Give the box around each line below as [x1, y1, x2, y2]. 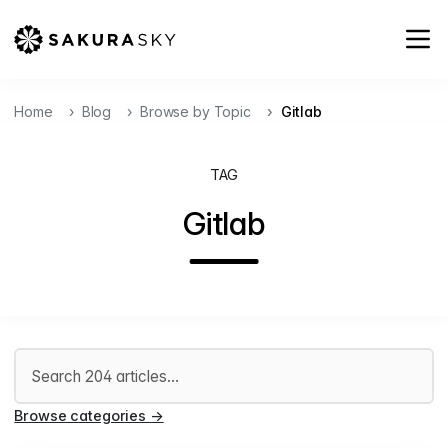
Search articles [13, 350, 114, 367]
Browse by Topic [139, 103, 251, 120]
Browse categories [14, 407, 150, 424]
